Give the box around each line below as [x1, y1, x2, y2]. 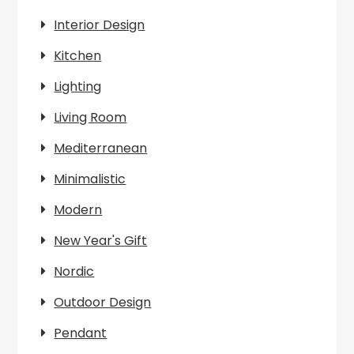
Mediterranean [54, 139, 148, 157]
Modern [54, 201, 103, 219]
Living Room [54, 108, 127, 126]
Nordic [54, 262, 95, 281]
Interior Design [54, 16, 145, 34]
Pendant [54, 324, 107, 342]
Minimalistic [54, 170, 126, 188]
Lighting [54, 77, 102, 96]
